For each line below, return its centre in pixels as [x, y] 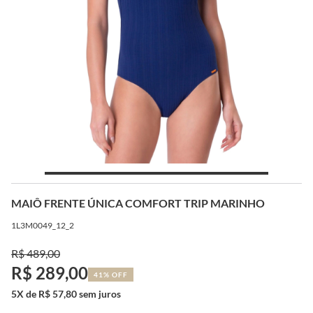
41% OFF [111, 274]
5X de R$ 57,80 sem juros [66, 293]
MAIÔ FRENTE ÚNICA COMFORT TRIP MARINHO [138, 203]
